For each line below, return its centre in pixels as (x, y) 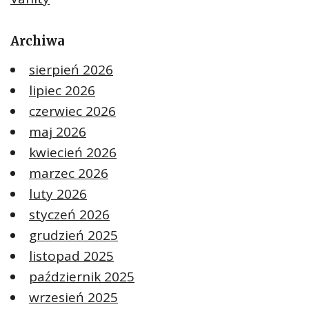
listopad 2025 (71, 256)
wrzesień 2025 (73, 298)
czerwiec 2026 (72, 111)
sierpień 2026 (71, 70)
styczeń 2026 (69, 215)
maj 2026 (58, 132)
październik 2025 (82, 277)
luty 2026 (58, 194)
